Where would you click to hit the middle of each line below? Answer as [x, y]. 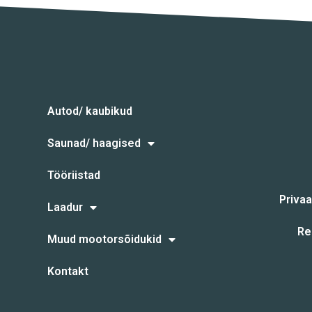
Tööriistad [74, 175]
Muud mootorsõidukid [105, 239]
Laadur [65, 207]
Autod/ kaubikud [90, 111]
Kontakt [68, 271]
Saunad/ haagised [94, 143]
